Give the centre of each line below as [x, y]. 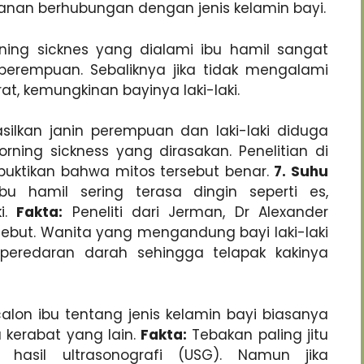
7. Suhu [301, 172]
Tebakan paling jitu [258, 334]
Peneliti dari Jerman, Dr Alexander [196, 212]
